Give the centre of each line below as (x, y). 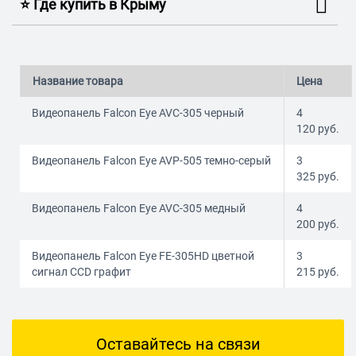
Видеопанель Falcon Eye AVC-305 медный (139, 209)
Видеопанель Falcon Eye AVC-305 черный (138, 113)
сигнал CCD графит (81, 272)
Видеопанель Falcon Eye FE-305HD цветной (143, 256)
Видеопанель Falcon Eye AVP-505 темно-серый (151, 161)
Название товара (78, 81)
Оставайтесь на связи (178, 344)
